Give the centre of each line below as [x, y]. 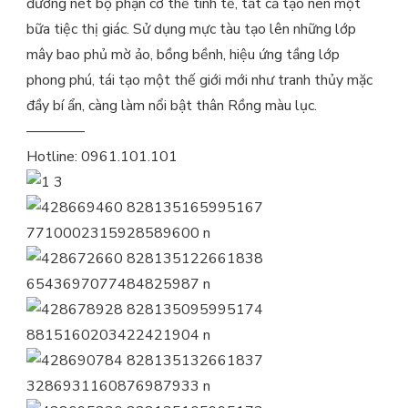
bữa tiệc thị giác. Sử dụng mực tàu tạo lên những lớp [191, 30]
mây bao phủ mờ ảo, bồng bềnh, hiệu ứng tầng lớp [183, 55]
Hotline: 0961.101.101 [102, 157]
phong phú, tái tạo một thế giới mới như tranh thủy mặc [199, 81]
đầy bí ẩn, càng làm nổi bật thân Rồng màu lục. [172, 106]
